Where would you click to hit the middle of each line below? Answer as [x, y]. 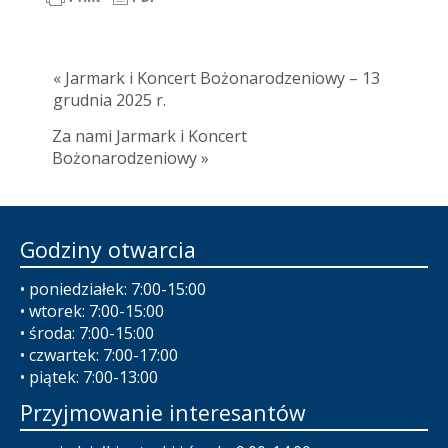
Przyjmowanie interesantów [163, 413]
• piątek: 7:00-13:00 [89, 377]
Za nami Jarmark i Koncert [149, 136]
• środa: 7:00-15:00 [87, 333]
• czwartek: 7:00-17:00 [99, 355]
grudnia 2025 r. [109, 100]
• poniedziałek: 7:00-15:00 [113, 289]
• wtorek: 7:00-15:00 [92, 311]
